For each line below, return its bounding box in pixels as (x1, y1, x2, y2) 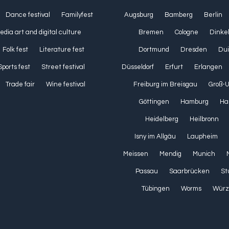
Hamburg (180, 98, 209, 105)
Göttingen (139, 98, 170, 105)
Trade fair (5, 80, 35, 88)
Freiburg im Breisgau (133, 80, 198, 88)
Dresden (180, 45, 208, 53)
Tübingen (142, 185, 170, 192)
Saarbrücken (169, 167, 210, 175)
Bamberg (164, 11, 193, 18)
